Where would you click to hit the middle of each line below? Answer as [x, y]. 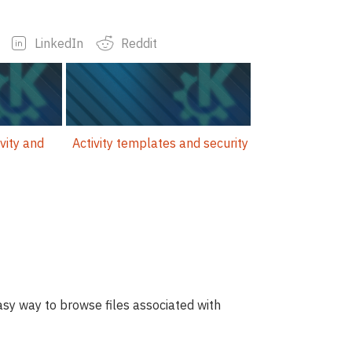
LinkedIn [59, 43]
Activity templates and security [160, 143]
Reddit [139, 43]
